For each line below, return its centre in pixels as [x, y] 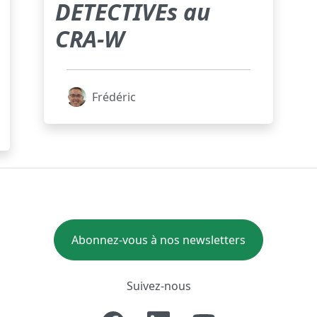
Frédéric [114, 97]
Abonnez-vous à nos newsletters [158, 240]
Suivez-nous [158, 286]
